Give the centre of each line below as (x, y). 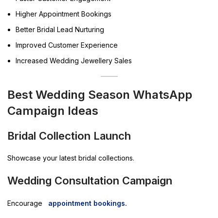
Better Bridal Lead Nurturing (60, 29)
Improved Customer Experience (67, 45)
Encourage (26, 203)
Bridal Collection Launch (69, 136)
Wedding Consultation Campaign (90, 180)
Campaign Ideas (53, 110)
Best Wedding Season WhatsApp (100, 94)
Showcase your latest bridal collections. (71, 158)
